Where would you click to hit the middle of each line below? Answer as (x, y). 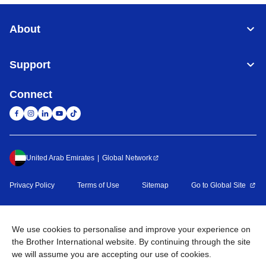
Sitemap (155, 185)
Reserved (133, 221)
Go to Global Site (218, 185)
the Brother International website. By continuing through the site (131, 242)
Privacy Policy (32, 185)
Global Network (127, 158)
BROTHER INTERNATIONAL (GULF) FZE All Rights (148, 210)
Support (30, 65)
